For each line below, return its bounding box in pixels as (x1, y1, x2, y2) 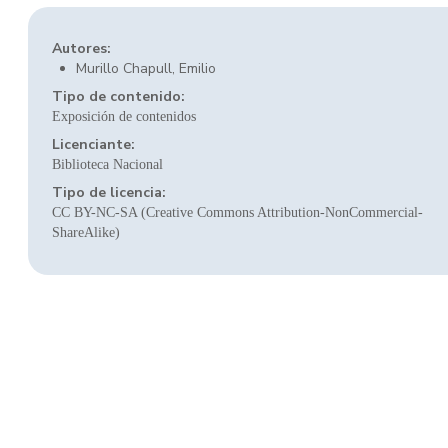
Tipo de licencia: (52, 183, 166, 202)
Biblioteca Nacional (52, 157, 163, 172)
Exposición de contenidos (52, 109, 196, 124)
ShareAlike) (52, 225, 120, 240)
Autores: (52, 39, 111, 58)
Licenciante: (52, 135, 135, 154)
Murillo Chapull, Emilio (76, 59, 216, 78)
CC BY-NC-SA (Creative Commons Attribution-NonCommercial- (52, 205, 423, 220)
